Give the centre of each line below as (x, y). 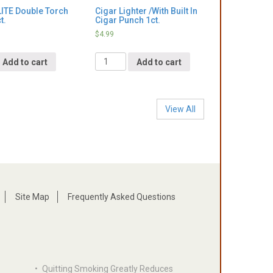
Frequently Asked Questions (121, 197)
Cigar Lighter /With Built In (146, 11)
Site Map (32, 197)
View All (180, 109)
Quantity (111, 55)
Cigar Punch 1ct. (127, 20)
